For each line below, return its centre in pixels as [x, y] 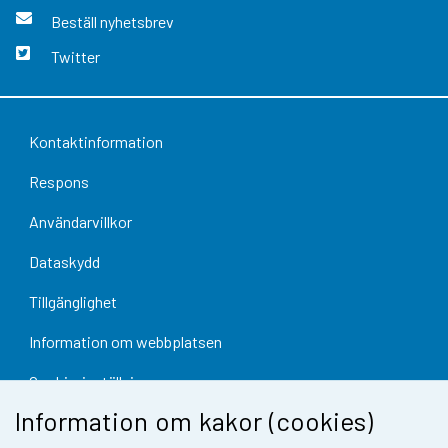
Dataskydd [64, 261]
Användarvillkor [80, 221]
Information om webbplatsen [125, 341]
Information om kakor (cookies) [194, 420]
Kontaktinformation [95, 141]
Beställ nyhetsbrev [112, 21]
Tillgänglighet [72, 301]
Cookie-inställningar [95, 381]
